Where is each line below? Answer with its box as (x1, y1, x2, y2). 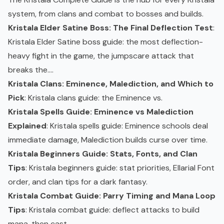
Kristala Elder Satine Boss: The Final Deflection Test (8, 22, 213, 33)
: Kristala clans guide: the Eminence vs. (24, 92, 162, 103)
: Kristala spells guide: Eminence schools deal (46, 120, 208, 131)
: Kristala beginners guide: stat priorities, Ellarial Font (25, 162, 214, 173)
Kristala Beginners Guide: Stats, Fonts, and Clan (8, 148, 197, 159)
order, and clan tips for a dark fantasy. (8, 176, 147, 187)
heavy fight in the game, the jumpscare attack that (8, 50, 194, 61)
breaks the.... (8, 64, 53, 75)
